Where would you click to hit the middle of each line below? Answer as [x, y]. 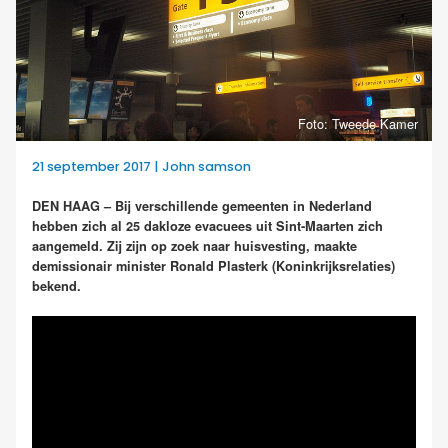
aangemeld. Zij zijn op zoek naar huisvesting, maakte [194, 246]
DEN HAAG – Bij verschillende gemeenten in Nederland [202, 206]
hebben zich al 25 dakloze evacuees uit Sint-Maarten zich [207, 226]
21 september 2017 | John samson [141, 167]
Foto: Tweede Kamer [357, 123]
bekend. [56, 286]
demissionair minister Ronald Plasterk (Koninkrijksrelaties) [213, 266]
